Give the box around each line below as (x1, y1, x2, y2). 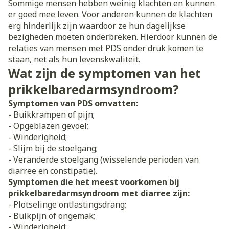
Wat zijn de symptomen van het (8, 64, 201, 81)
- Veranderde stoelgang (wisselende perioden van (8, 154, 199, 165)
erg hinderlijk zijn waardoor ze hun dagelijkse (8, 20, 186, 31)
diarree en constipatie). (8, 165, 97, 176)
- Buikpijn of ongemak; (8, 210, 95, 221)
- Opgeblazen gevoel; (8, 120, 88, 131)
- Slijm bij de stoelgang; (8, 143, 98, 154)
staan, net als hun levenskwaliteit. (8, 54, 140, 65)
